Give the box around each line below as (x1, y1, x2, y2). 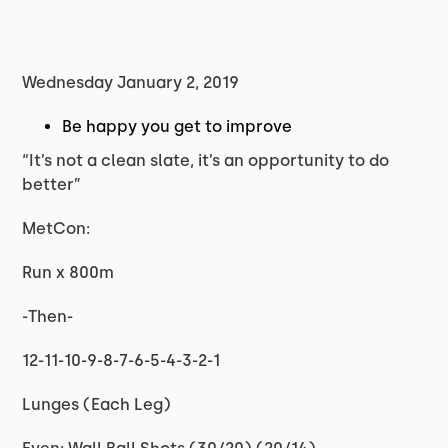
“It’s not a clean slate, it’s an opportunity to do (22, 151, 390, 170)
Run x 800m (22, 263, 115, 282)
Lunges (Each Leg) (22, 395, 172, 414)
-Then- (22, 307, 74, 326)
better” (22, 175, 82, 194)
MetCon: (22, 219, 91, 238)
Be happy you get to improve (62, 117, 293, 136)
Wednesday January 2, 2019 (22, 73, 240, 92)
